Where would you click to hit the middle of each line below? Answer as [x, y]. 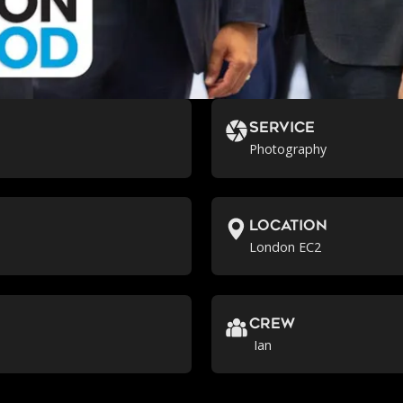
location [289, 227]
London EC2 [286, 247]
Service [282, 129]
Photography [288, 149]
